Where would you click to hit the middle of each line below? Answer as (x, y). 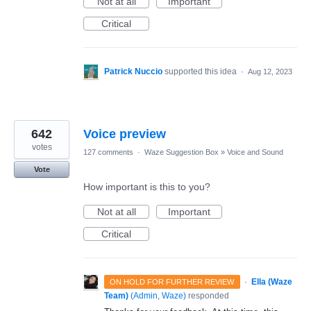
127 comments (108, 152)
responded (208, 296)
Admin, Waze (158, 296)
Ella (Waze (271, 282)
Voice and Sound (255, 152)
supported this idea (202, 72)
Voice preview (125, 134)
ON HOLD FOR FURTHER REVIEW (172, 282)
